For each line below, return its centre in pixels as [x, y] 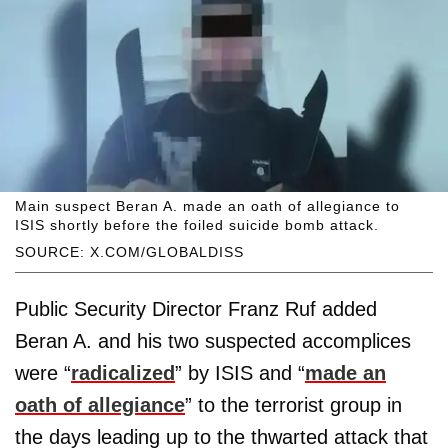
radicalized [123, 372]
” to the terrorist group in [293, 404]
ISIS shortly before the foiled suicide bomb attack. [197, 224]
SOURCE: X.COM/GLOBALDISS [129, 251]
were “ [43, 372]
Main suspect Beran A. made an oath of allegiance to [207, 205]
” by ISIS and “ [240, 372]
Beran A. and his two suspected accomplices [213, 340]
